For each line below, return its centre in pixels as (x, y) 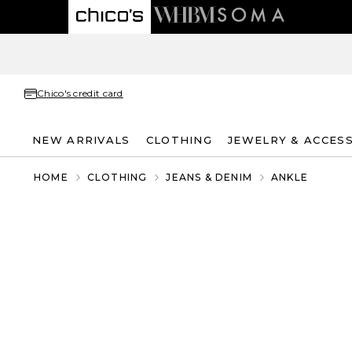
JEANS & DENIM (209, 177)
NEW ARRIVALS (81, 139)
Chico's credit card (80, 93)
